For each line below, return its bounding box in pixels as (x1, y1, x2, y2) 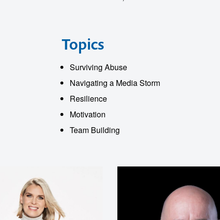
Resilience (69, 93, 107, 104)
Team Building (69, 124, 120, 136)
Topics (61, 34, 104, 54)
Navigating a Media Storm (69, 77, 160, 88)
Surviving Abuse (69, 61, 127, 73)
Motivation (69, 109, 106, 120)
